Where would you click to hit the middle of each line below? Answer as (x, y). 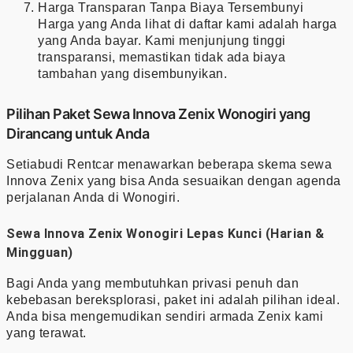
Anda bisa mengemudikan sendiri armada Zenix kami (165, 316)
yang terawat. (46, 333)
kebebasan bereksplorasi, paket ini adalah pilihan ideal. (173, 299)
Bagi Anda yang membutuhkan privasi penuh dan (152, 283)
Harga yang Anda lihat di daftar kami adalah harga (188, 24)
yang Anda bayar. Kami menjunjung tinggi (162, 40)
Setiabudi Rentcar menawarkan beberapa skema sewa (169, 164)
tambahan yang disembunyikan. (132, 73)
